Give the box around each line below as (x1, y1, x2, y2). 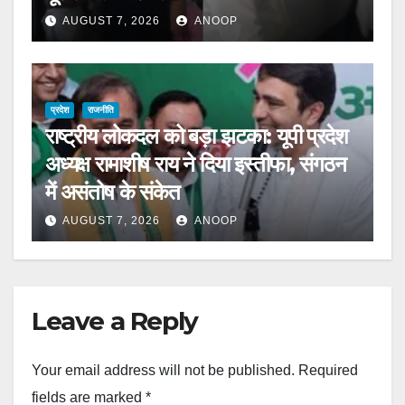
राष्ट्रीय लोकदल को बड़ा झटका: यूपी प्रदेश (45, 122, 348, 149)
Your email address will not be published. (32, 363, 295, 379)
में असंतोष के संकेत (45, 178, 180, 205)
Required (298, 363, 358, 379)
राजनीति (88, 104, 114, 115)
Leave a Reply (32, 305, 198, 336)
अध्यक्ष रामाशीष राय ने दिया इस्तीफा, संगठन (45, 150, 346, 177)
